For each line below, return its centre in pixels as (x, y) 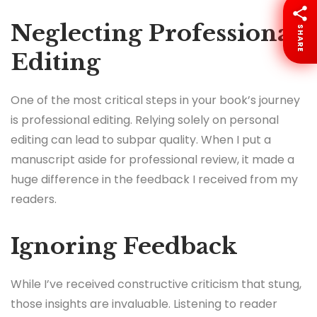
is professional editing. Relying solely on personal (145, 120)
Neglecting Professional (155, 33)
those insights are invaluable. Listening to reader (144, 304)
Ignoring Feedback (124, 246)
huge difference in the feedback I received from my (154, 179)
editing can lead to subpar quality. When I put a (141, 139)
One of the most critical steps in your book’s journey (155, 100)
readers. (34, 199)
